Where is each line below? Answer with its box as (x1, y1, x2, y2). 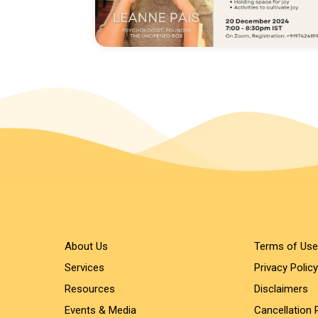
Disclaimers (253, 283, 308, 296)
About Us (65, 240, 109, 253)
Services (65, 261, 105, 275)
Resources (65, 283, 116, 296)
